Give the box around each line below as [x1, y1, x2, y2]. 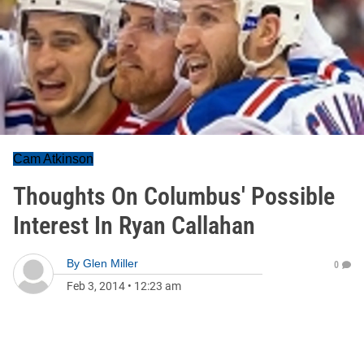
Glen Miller [83, 257, 138, 270]
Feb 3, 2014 [67, 279, 125, 292]
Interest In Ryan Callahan [13, 211, 255, 240]
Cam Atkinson [13, 152, 93, 166]
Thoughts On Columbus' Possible [13, 182, 335, 210]
